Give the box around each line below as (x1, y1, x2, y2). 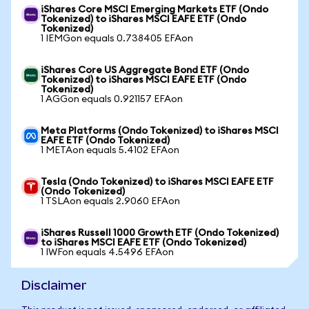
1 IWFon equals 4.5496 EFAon (41, 248, 174, 257)
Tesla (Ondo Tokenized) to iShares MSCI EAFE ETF (41, 177, 274, 187)
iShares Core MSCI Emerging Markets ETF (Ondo (41, 5, 268, 14)
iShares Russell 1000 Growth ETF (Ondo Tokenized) (41, 228, 279, 238)
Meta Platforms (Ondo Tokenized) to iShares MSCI (41, 126, 279, 136)
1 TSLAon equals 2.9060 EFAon (41, 197, 180, 206)
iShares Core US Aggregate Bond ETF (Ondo (41, 66, 249, 75)
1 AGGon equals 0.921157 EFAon (41, 94, 183, 104)
